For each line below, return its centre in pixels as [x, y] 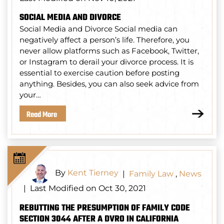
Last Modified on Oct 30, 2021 [88, 188]
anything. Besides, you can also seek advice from [109, 84]
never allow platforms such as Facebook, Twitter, [109, 51]
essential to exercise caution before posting [99, 73]
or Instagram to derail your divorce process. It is [106, 62]
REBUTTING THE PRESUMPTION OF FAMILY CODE [105, 208]
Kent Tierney [93, 173]
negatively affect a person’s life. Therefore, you [104, 40]
